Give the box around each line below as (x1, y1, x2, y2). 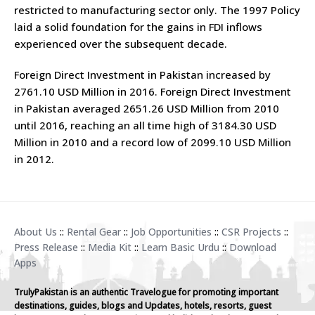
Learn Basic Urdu (141, 240, 219, 254)
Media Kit (88, 240, 131, 254)
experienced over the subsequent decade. (14, 36, 227, 51)
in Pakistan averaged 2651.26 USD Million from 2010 (14, 101, 279, 116)
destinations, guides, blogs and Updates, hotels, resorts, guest (14, 299, 271, 311)
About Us (14, 224, 57, 238)
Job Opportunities (131, 224, 212, 238)
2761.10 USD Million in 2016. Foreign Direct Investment (14, 84, 291, 99)
